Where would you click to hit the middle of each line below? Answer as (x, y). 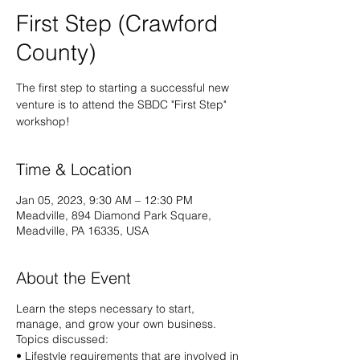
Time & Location (74, 169)
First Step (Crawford (117, 23)
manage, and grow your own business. (116, 324)
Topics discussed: (62, 339)
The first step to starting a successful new (123, 88)
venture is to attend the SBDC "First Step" (121, 104)
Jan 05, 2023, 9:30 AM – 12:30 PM (104, 200)
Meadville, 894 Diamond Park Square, (114, 215)
